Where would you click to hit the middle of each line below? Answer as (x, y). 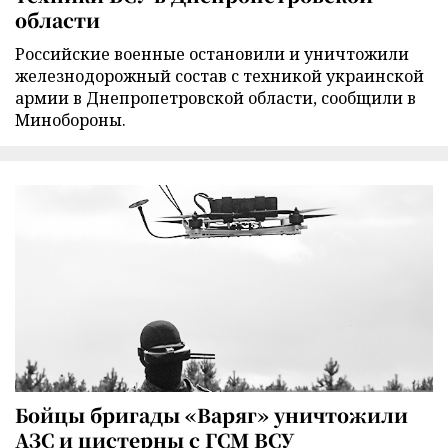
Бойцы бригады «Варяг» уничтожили (211, 415)
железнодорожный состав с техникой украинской (219, 75)
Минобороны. (70, 119)
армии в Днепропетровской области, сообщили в (215, 97)
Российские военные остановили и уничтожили (212, 53)
